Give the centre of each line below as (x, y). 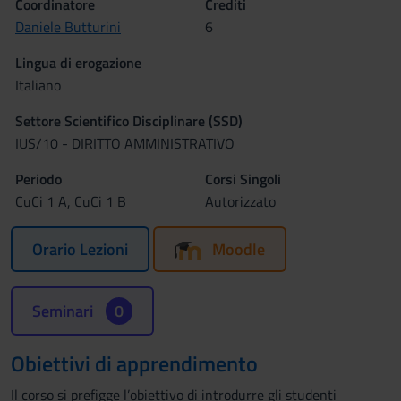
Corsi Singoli (243, 179)
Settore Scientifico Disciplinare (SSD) (129, 121)
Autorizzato (240, 201)
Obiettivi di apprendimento (134, 363)
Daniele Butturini (68, 27)
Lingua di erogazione (78, 63)
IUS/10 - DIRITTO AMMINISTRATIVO (125, 143)
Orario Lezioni (80, 249)
